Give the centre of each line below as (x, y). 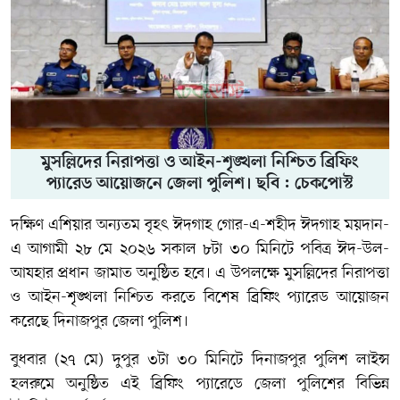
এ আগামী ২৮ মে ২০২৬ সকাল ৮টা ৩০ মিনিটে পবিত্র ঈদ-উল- (200, 249)
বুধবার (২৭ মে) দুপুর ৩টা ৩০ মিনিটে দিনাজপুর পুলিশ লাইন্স (200, 359)
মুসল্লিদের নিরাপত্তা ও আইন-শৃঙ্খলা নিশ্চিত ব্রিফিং (200, 162)
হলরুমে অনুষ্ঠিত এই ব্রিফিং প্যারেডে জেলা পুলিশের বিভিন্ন (200, 383)
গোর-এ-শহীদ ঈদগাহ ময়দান (300, 225)
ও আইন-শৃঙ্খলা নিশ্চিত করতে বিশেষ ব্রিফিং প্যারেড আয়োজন (200, 297)
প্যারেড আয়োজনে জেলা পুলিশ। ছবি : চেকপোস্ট (200, 184)
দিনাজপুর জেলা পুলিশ (118, 321)
